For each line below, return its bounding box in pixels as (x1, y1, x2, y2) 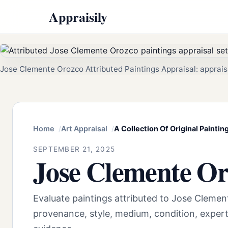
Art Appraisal (61, 124, 107, 133)
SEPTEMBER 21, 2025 (33, 145, 116, 153)
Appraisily (49, 7, 107, 26)
